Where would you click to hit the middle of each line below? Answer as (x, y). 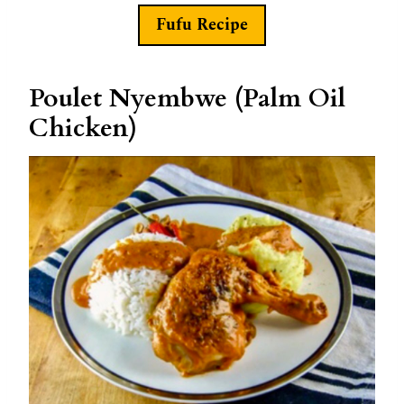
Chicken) (83, 128)
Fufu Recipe (202, 24)
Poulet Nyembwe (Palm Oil (187, 98)
